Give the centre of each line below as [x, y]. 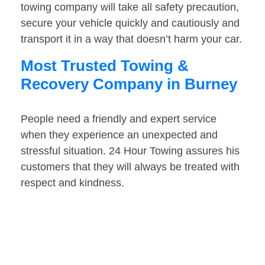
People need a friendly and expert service [119, 119]
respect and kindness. [72, 183]
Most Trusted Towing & [105, 66]
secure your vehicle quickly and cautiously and [130, 23]
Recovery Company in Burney [129, 84]
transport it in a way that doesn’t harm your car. [131, 39]
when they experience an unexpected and [119, 135]
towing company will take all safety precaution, [130, 7]
